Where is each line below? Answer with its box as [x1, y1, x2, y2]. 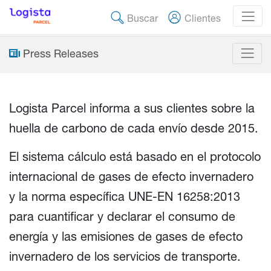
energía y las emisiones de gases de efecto [9, 229, 243, 243]
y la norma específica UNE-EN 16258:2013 [9, 189, 240, 203]
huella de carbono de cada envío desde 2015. [9, 120, 258, 135]
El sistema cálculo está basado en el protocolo [9, 149, 261, 163]
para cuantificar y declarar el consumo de [9, 209, 235, 223]
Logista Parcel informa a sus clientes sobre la [9, 100, 255, 115]
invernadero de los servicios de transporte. [9, 249, 241, 263]
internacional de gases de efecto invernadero [9, 169, 253, 183]
